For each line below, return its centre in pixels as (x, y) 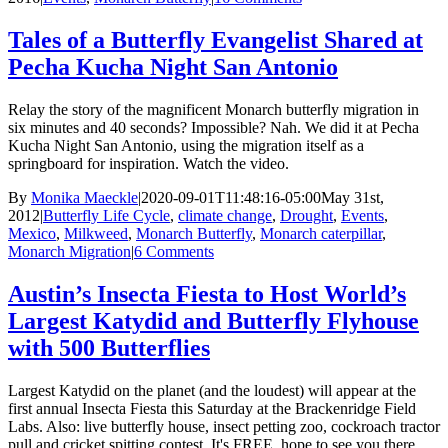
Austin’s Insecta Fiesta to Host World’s (207, 294)
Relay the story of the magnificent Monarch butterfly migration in (213, 110)
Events (362, 216)
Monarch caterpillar (321, 234)
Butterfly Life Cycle (106, 216)
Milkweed (96, 234)
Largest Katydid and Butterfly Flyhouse (213, 321)
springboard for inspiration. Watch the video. (148, 164)
